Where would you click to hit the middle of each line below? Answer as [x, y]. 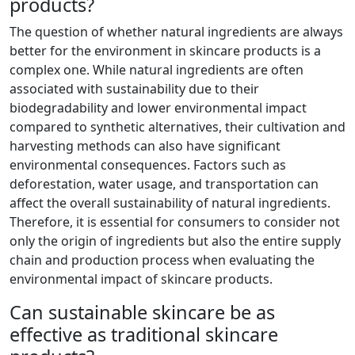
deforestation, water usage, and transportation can [164, 184]
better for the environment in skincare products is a [165, 51]
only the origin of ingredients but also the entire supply [175, 241]
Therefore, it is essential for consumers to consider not [175, 222]
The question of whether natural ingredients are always [176, 32]
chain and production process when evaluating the [162, 260]
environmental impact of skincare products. [141, 279]
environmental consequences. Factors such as [148, 165]
